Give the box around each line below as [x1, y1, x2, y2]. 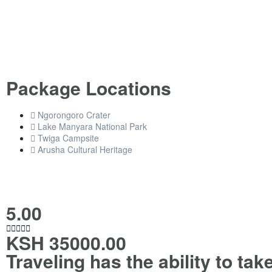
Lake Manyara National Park [38, 120, 147, 132]
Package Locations [6, 75, 171, 101]
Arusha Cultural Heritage [38, 143, 132, 155]
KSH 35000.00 [6, 229, 126, 256]
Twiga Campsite [38, 132, 99, 144]
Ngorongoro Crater [38, 109, 110, 121]
